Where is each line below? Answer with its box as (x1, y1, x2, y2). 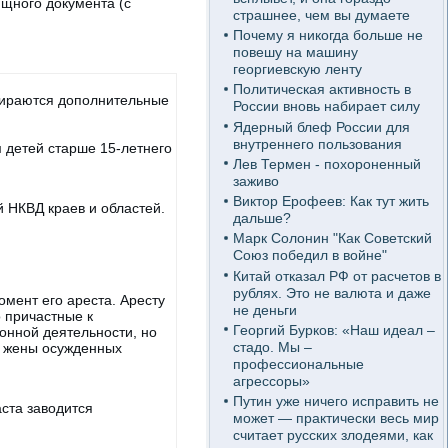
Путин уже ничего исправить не (232, 393, 439, 409)
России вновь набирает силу (232, 98, 420, 115)
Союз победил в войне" (232, 247, 387, 264)
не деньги (232, 301, 297, 318)
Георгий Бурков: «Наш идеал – (232, 321, 435, 338)
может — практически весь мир (232, 410, 439, 426)
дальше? (232, 210, 291, 226)
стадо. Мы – (232, 338, 312, 355)
